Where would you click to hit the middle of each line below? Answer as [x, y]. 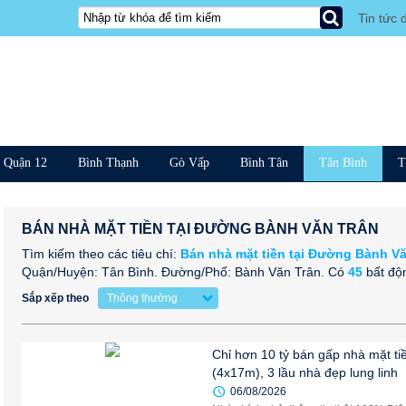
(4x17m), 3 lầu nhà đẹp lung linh [305, 372]
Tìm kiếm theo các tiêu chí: [101, 254]
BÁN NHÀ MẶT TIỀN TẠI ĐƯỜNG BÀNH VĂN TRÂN [200, 229]
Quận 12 [25, 163]
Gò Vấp [189, 163]
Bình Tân [264, 163]
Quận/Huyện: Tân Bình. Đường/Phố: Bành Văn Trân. [175, 272]
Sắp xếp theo [55, 298]
